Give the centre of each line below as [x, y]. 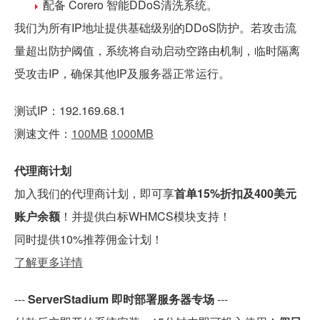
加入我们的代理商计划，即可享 [94, 193]
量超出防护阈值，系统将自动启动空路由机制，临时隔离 [157, 50]
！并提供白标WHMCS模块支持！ [145, 216]
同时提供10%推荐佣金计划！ [89, 239]
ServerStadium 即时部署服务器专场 [121, 299]
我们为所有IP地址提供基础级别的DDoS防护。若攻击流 [155, 27]
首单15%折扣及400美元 [235, 193]
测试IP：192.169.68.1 [70, 110]
